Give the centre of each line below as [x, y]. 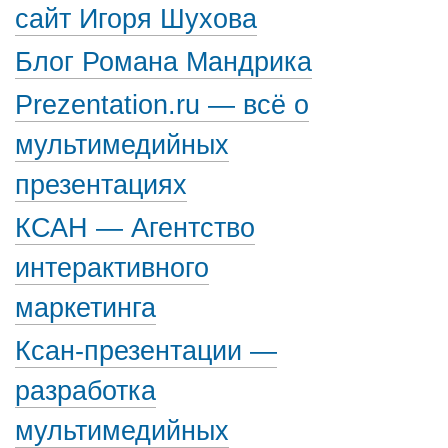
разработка [85, 391]
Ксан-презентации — [146, 351]
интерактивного [112, 268]
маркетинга [85, 308]
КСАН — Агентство [135, 228]
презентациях [101, 185]
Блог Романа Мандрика [163, 62]
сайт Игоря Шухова [136, 19]
